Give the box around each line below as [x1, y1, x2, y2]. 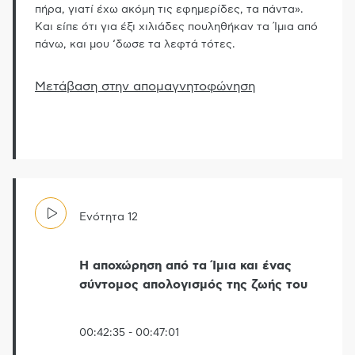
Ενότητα [79, 212, 124, 223]
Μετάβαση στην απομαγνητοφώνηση [35, 80, 255, 94]
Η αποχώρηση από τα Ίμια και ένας [79, 259, 292, 273]
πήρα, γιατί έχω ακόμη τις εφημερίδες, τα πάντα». [35, 4, 303, 16]
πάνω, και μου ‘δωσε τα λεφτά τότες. [35, 39, 235, 51]
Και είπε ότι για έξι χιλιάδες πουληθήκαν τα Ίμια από [35, 21, 318, 33]
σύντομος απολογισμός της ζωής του [79, 278, 307, 292]
